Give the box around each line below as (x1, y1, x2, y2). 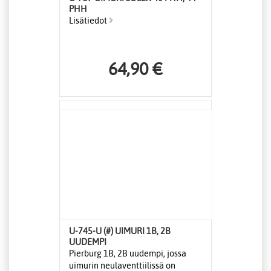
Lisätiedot (69, 16, 109, 26)
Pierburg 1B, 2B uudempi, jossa (69, 249, 186, 259)
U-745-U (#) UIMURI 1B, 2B (69, 226, 171, 237)
